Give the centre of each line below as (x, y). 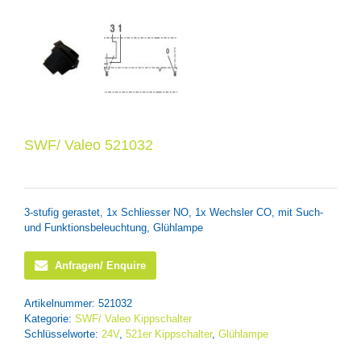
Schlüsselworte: (63, 334)
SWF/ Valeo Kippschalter (133, 319)
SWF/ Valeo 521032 (89, 145)
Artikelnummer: (61, 304)
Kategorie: (50, 319)
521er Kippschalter (169, 334)
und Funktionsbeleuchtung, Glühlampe (114, 228)
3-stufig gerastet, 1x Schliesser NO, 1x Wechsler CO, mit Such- (174, 212)
